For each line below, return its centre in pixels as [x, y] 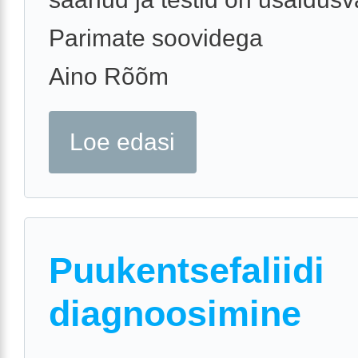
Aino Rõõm [109, 77]
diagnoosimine [175, 314]
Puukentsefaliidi [187, 271]
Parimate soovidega [156, 38]
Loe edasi [123, 141]
